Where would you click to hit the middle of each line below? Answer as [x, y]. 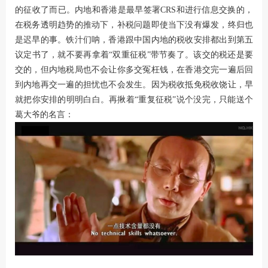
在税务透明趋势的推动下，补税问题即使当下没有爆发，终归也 [134, 25]
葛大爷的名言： [44, 114]
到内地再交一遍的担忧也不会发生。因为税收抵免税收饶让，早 [134, 84]
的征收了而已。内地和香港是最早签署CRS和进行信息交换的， [134, 10]
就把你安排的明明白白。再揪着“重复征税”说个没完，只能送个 [134, 99]
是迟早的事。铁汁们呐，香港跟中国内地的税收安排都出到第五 [134, 39]
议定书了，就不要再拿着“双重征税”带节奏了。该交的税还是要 [134, 54]
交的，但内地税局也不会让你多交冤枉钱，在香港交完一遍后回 [134, 69]
